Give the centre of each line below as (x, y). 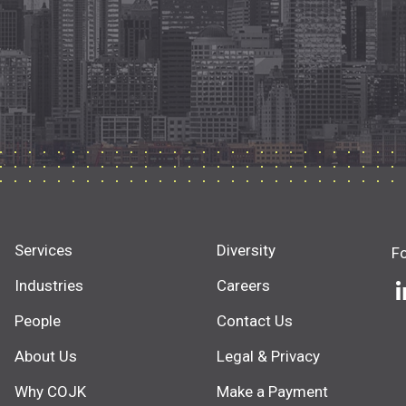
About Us (45, 356)
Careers (243, 285)
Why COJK (50, 391)
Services (43, 250)
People (37, 320)
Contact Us (255, 320)
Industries (48, 285)
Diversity (246, 250)
